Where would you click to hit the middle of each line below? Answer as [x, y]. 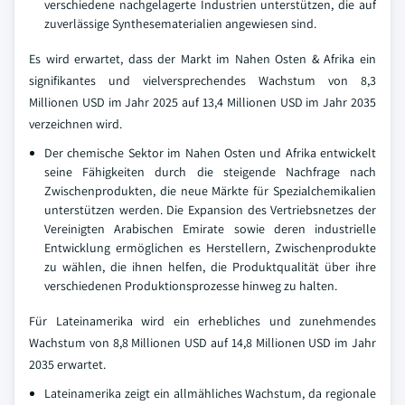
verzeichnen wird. [75, 123]
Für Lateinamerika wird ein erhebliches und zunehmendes [202, 320]
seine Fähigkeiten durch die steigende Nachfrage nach [210, 171]
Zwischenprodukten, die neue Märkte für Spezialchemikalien [210, 190]
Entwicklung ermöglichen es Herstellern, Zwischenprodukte [210, 247]
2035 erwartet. [67, 364]
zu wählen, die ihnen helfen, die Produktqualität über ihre [210, 266]
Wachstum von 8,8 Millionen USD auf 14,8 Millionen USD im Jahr [202, 342]
